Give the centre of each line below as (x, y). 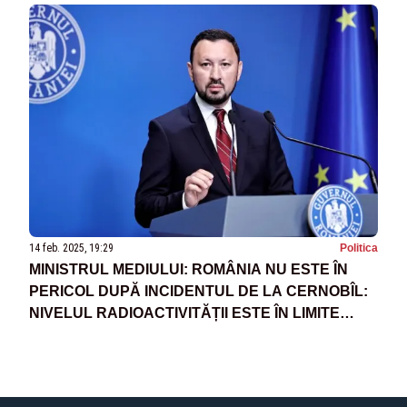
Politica (359, 248)
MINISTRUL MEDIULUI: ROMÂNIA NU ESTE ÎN (189, 270)
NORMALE (66, 335)
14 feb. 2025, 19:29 (71, 248)
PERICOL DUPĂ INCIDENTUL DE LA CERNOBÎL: (199, 292)
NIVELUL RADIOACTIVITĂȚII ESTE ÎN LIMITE (184, 313)
